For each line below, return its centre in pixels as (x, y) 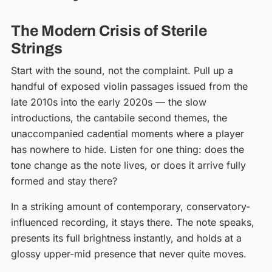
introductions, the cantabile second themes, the (119, 117)
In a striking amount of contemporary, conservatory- (130, 206)
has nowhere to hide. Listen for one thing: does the (127, 149)
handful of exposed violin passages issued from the (129, 86)
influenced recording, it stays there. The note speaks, (132, 222)
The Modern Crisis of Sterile (109, 31)
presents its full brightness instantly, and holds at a (126, 238)
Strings (36, 49)
